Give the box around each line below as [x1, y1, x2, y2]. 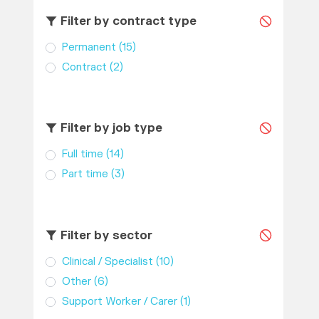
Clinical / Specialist [61, 254, 153, 268]
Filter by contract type [57, 14, 197, 28]
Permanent [61, 41, 116, 55]
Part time [61, 167, 108, 182]
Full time [61, 147, 103, 162]
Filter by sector [57, 228, 152, 243]
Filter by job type [57, 121, 162, 136]
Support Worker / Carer [61, 294, 177, 308]
